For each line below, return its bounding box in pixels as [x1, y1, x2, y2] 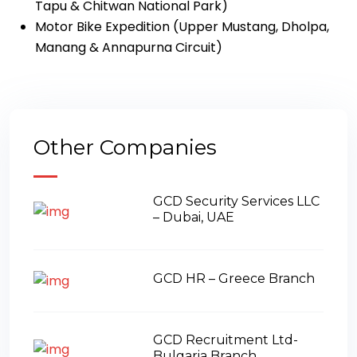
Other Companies [33, 135, 217, 160]
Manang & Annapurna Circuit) [35, 38, 222, 57]
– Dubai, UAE [153, 210, 234, 225]
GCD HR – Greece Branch [153, 270, 315, 286]
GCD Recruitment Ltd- [153, 331, 298, 347]
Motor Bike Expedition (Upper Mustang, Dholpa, [35, 18, 329, 36]
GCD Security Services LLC [153, 194, 320, 209]
